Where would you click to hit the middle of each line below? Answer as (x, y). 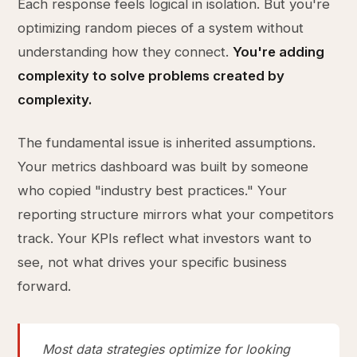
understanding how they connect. (126, 52)
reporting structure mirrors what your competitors (176, 214)
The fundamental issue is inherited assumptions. (167, 143)
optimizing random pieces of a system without (161, 28)
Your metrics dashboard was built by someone (163, 167)
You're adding (279, 52)
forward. (45, 286)
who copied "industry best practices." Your (153, 190)
